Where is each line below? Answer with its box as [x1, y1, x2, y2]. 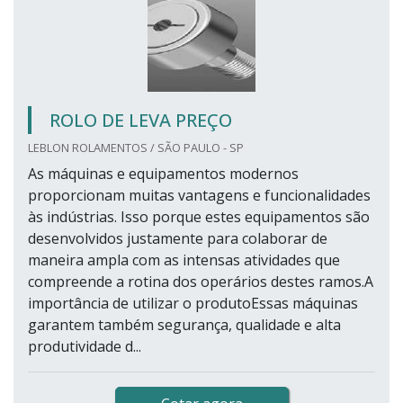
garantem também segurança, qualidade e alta [28, 315, 341, 336]
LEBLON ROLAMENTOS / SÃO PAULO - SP [28, 139, 244, 157]
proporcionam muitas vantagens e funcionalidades [28, 185, 371, 206]
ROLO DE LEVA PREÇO [49, 108, 232, 133]
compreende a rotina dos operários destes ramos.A [28, 272, 373, 292]
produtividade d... [28, 336, 141, 357]
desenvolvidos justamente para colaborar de [28, 228, 327, 249]
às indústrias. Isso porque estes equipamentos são [28, 207, 370, 228]
